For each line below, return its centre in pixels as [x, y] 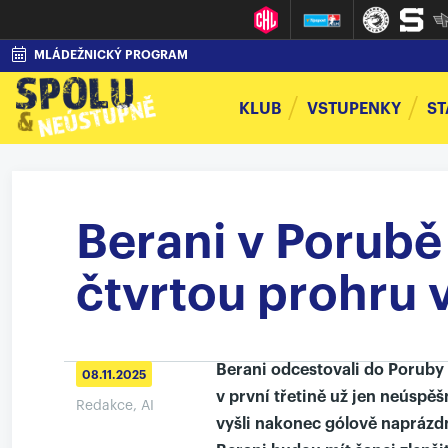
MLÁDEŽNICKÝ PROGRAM [111, 55]
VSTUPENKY [354, 109]
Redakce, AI [115, 406]
